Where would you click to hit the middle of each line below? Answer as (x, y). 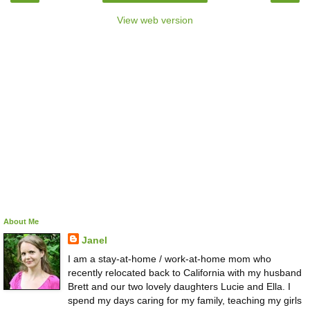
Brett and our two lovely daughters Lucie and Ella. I (179, 287)
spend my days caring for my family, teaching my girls (184, 301)
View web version (155, 20)
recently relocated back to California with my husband (184, 273)
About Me (21, 222)
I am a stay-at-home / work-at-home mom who (169, 259)
